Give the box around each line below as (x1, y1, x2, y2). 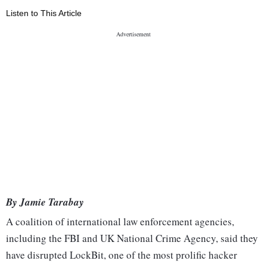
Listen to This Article (6, 8, 82, 18)
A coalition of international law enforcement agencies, (6, 215, 234, 229)
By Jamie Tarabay (6, 195, 84, 210)
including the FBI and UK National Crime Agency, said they (6, 231, 258, 246)
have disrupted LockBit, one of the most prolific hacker (6, 248, 237, 262)
